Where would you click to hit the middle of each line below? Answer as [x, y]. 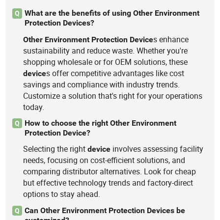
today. [34, 107]
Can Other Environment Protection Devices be [105, 210]
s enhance [171, 39]
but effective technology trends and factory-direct [108, 183]
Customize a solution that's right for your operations [113, 96]
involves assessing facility [157, 149]
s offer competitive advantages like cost [115, 73]
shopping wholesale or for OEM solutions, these [106, 62]
